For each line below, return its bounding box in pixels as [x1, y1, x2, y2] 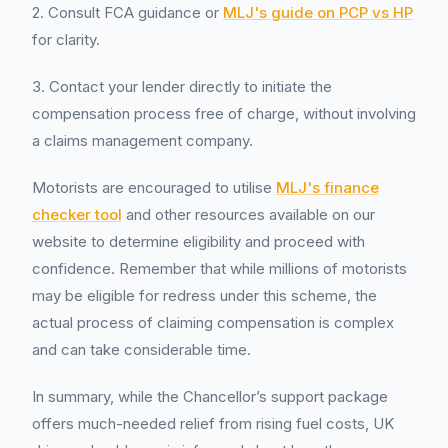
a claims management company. [32, 131, 253, 150]
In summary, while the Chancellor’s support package [32, 387, 388, 406]
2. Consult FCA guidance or [32, 3, 223, 22]
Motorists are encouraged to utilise [32, 178, 276, 197]
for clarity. [32, 30, 100, 49]
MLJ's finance [276, 178, 379, 197]
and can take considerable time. [32, 340, 251, 359]
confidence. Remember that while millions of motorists [32, 259, 407, 278]
